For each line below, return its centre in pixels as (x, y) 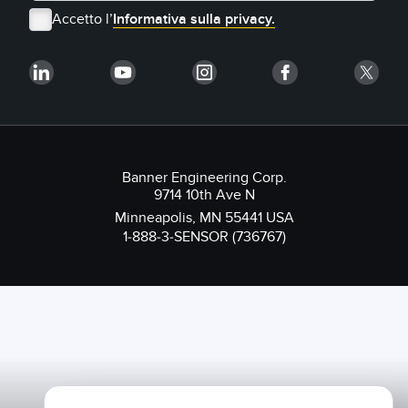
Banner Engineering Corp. (204, 178)
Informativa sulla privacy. (194, 19)
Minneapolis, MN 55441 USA (204, 218)
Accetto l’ (82, 19)
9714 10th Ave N (204, 195)
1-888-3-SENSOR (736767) (204, 237)
